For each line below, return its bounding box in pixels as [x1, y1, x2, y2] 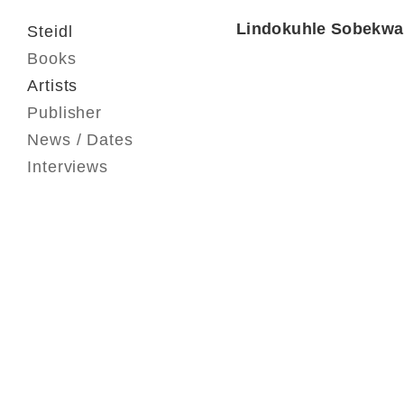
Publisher [27, 104, 103, 122]
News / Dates [27, 131, 133, 149]
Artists [27, 77, 78, 95]
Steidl [27, 23, 73, 41]
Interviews [27, 158, 108, 176]
